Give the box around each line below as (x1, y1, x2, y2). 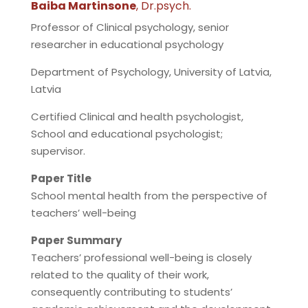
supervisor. (30, 144, 85, 159)
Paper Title (30, 171, 91, 186)
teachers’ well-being (30, 206, 136, 221)
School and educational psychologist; (30, 126, 223, 142)
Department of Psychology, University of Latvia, (30, 65, 272, 80)
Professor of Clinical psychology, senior (30, 20, 229, 35)
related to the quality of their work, (30, 267, 209, 283)
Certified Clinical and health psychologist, (30, 109, 243, 124)
